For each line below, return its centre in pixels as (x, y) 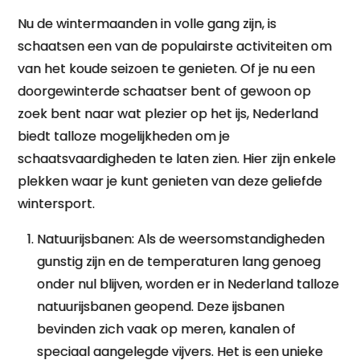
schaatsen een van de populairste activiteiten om (175, 46)
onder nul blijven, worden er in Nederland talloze (188, 284)
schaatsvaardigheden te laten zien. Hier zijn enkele (177, 159)
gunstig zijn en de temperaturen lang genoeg (179, 262)
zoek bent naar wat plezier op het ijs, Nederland (168, 114)
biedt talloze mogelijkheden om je (124, 136)
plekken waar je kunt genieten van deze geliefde (170, 181)
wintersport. (57, 204)
